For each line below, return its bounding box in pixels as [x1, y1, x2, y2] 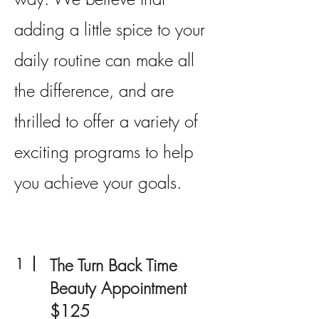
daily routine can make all [14, 48, 194, 71]
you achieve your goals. [14, 171, 182, 194]
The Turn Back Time [50, 254, 177, 276]
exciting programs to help [14, 140, 193, 163]
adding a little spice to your [14, 18, 205, 41]
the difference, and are [14, 79, 174, 102]
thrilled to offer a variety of [14, 110, 198, 132]
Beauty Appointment [50, 277, 187, 299]
